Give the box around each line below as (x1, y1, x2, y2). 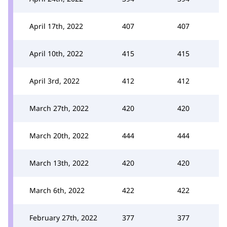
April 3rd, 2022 (29, 75, 80, 86)
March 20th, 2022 (29, 130, 89, 140)
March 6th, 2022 (29, 185, 85, 195)
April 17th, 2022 (29, 21, 83, 31)
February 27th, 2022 (29, 212, 97, 222)
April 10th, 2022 (29, 48, 83, 58)
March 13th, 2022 (29, 158, 89, 168)
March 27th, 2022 (29, 103, 89, 113)
